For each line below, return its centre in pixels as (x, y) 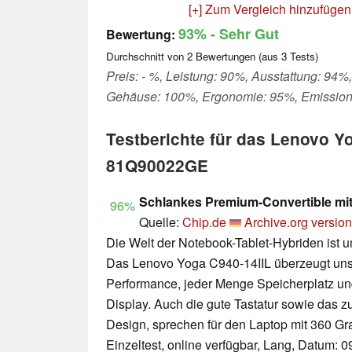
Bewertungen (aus (237, 57)
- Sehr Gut (243, 34)
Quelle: (161, 222)
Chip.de (204, 222)
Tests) (302, 57)
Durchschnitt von (147, 57)
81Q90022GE (157, 166)
